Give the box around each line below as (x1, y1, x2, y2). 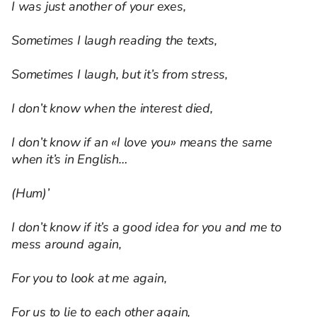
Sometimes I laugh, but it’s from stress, (11, 66, 228, 83)
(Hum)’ (11, 185, 50, 202)
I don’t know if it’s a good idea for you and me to (11, 219, 282, 236)
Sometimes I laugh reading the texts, (11, 32, 217, 50)
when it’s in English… (11, 151, 127, 168)
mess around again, (11, 236, 122, 253)
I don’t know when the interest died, (11, 100, 213, 117)
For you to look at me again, (11, 270, 167, 287)
